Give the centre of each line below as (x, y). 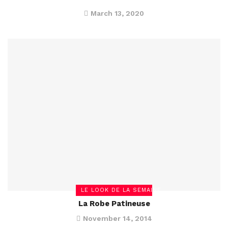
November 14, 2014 (117, 219)
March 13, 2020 (117, 13)
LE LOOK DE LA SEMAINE (121, 190)
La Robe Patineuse (114, 204)
